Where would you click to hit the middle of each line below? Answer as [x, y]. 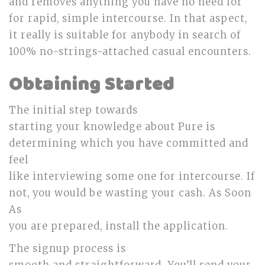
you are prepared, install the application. [119, 226]
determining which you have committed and [129, 143]
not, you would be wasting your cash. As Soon [130, 193]
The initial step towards [73, 110]
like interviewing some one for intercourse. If [132, 177]
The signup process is [67, 249]
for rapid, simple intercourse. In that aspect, [128, 19]
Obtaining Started [92, 85]
